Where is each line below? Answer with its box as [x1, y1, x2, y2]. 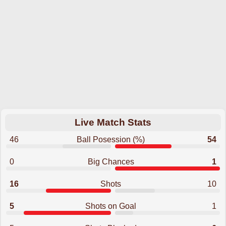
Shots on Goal [85, 202, 137, 210]
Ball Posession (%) [77, 135, 145, 144]
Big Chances [87, 157, 134, 166]
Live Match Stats [75, 117, 151, 128]
